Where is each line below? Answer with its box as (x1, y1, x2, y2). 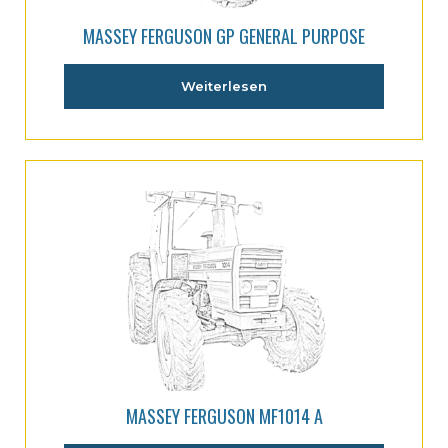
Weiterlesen (181, 78, 267, 94)
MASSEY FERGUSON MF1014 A (125, 402, 323, 429)
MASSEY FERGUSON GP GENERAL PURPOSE (83, 23, 365, 49)
